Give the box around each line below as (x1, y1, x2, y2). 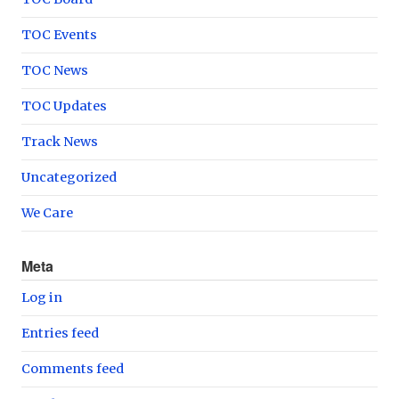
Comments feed (21, 360, 124, 377)
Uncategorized (21, 168, 117, 185)
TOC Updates (21, 97, 107, 114)
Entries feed (21, 324, 99, 341)
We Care (21, 204, 73, 221)
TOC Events (21, 26, 97, 43)
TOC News (21, 61, 88, 78)
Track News (21, 133, 98, 150)
